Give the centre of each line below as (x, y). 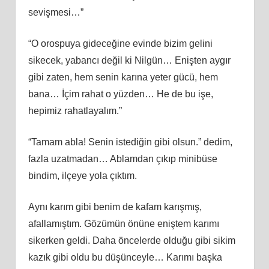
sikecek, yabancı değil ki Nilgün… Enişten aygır (129, 60)
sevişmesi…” (56, 12)
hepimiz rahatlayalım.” (75, 110)
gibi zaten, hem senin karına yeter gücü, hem (123, 77)
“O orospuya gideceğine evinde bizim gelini (120, 43)
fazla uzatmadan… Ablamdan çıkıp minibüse (122, 159)
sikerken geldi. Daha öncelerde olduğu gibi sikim (131, 240)
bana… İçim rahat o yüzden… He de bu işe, (120, 94)
